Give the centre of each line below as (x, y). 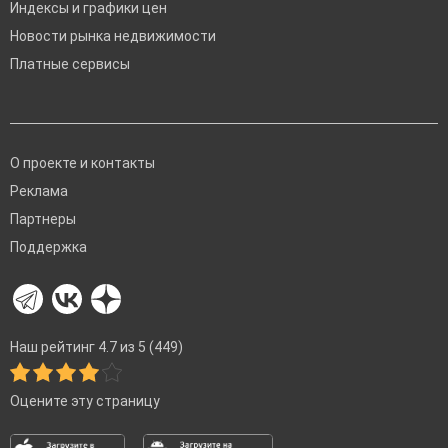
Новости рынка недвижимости (113, 36)
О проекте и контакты (82, 163)
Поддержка (48, 247)
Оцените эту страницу (85, 401)
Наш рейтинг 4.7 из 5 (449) (96, 347)
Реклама (39, 191)
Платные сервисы (70, 64)
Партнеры (43, 219)
